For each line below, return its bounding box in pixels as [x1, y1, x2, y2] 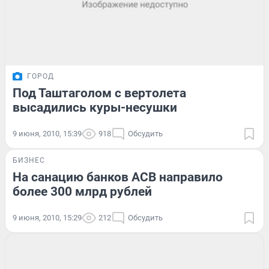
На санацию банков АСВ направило [13, 169, 223, 184]
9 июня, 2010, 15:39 [13, 128, 82, 138]
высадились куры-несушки [13, 100, 177, 115]
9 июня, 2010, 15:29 [13, 213, 82, 222]
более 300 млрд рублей [13, 184, 152, 199]
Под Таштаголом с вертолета [13, 85, 186, 100]
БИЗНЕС [13, 156, 45, 165]
